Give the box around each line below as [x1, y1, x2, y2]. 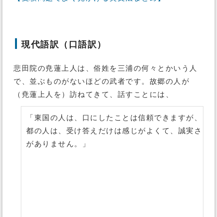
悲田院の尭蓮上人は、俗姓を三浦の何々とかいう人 [14, 64, 198, 72]
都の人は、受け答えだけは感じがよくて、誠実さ [26, 127, 202, 135]
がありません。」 [26, 140, 90, 148]
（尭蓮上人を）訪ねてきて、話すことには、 [14, 91, 173, 98]
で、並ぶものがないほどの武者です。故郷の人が [14, 77, 189, 85]
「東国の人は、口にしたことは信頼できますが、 [26, 114, 202, 122]
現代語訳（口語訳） [21, 40, 107, 49]
